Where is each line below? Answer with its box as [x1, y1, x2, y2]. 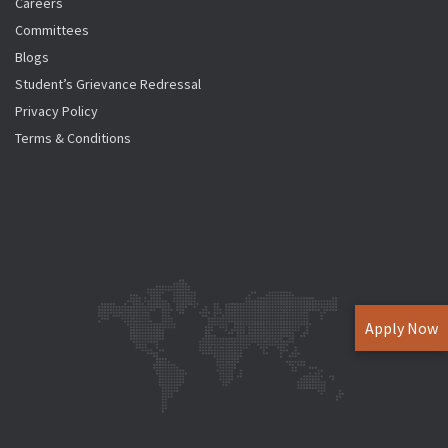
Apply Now [365, 318, 438, 338]
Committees [15, 20, 89, 39]
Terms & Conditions [15, 128, 131, 147]
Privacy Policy [15, 101, 98, 120]
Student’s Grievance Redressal [15, 74, 201, 93]
